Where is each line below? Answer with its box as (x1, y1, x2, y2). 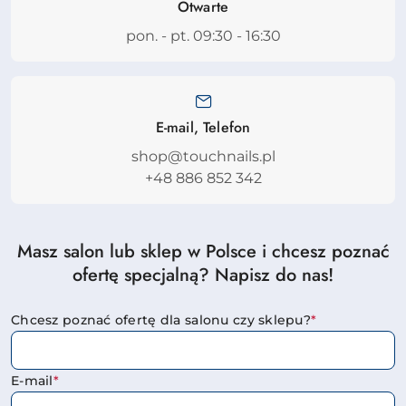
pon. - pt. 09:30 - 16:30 (125, 27, 281, 44)
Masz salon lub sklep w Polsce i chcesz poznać (16, 238, 390, 265)
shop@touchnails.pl (130, 148, 275, 165)
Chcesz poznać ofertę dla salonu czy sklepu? (11, 312, 312, 328)
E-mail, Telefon (155, 117, 251, 138)
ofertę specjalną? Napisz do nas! (72, 262, 333, 288)
